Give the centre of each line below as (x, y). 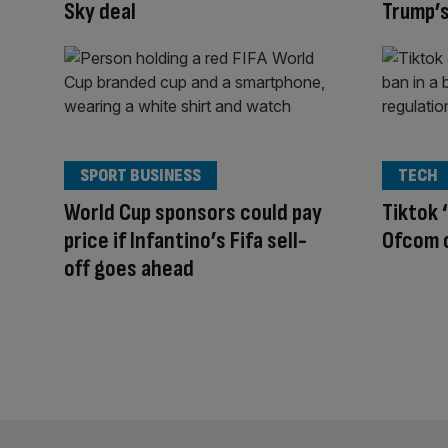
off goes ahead (129, 268)
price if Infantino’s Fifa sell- (185, 240)
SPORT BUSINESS (140, 175)
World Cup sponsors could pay (193, 212)
